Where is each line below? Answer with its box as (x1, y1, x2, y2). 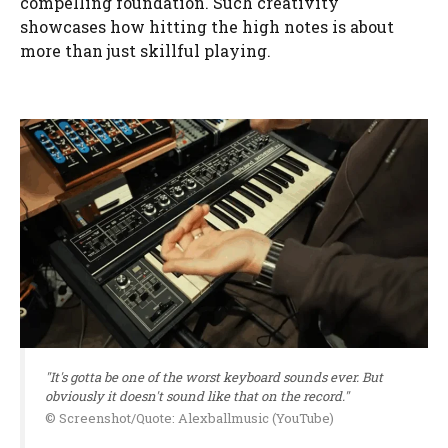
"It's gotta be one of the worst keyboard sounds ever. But (45, 368, 383, 387)
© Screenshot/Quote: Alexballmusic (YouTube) (45, 409, 334, 428)
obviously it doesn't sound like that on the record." (45, 387, 349, 406)
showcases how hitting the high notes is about (20, 15, 394, 37)
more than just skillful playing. (20, 39, 271, 61)
